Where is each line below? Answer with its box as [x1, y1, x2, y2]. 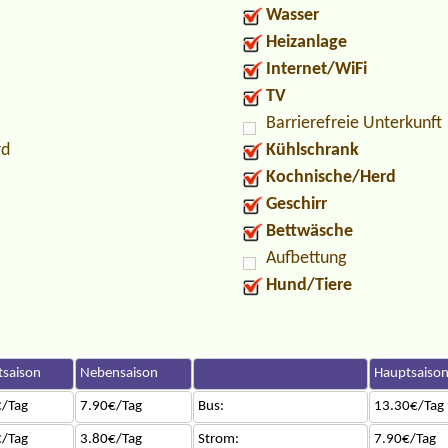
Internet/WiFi [266, 59, 367, 79]
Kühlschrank [266, 140, 359, 160]
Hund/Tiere [266, 275, 352, 295]
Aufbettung [266, 248, 346, 268]
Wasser [266, 5, 319, 25]
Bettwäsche [266, 221, 353, 241]
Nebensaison [79, 365, 158, 381]
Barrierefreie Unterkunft [266, 113, 442, 133]
